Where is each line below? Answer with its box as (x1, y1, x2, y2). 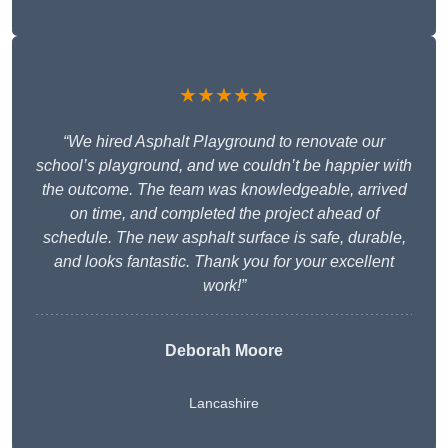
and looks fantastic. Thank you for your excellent (54, 253, 394, 271)
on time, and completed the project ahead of (69, 205, 379, 223)
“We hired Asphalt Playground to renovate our (63, 133, 385, 151)
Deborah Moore (165, 342, 283, 360)
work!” (202, 277, 246, 295)
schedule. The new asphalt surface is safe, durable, (42, 229, 406, 247)
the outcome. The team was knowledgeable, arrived (41, 181, 407, 199)
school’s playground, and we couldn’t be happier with (36, 157, 412, 175)
